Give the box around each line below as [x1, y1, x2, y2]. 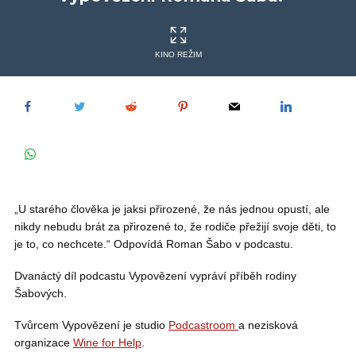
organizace [14, 336, 73, 349]
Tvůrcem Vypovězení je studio [14, 319, 168, 331]
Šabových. [14, 287, 67, 300]
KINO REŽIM [154, 50, 202, 59]
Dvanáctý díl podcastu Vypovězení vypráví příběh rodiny [14, 269, 296, 282]
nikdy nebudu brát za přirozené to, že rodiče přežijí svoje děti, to [14, 220, 336, 233]
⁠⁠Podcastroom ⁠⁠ [168, 319, 238, 331]
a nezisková [238, 319, 298, 331]
